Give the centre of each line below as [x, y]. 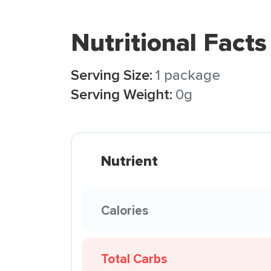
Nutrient [129, 161]
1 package [188, 75]
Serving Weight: [122, 94]
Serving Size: [112, 75]
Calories [125, 210]
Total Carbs [134, 259]
